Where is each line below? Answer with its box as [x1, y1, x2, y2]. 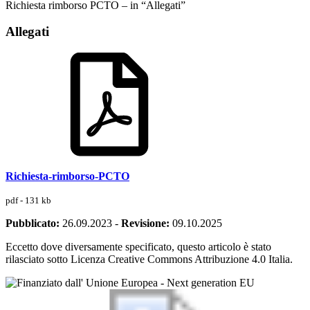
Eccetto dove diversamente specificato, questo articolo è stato [6, 241, 271, 253]
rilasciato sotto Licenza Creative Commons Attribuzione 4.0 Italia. [6, 253, 293, 266]
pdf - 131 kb [6, 195, 51, 206]
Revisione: [121, 217, 170, 230]
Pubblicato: [6, 217, 60, 230]
